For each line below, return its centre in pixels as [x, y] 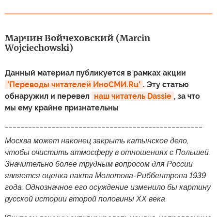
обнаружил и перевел [48, 96]
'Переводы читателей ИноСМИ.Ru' [74, 84]
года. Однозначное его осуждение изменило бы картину [108, 187]
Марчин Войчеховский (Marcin [77, 38]
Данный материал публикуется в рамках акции [95, 73]
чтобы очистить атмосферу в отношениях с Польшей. [108, 152]
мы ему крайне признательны [62, 108]
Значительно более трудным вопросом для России [99, 164]
